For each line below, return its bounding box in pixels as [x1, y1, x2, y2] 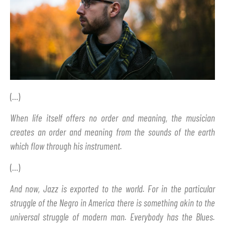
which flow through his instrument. [10, 140, 122, 152]
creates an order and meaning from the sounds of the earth [10, 126, 215, 138]
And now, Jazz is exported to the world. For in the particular [10, 183, 215, 195]
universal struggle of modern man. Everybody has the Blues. [10, 211, 215, 223]
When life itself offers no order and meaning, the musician [10, 112, 215, 124]
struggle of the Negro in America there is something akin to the [10, 197, 215, 209]
